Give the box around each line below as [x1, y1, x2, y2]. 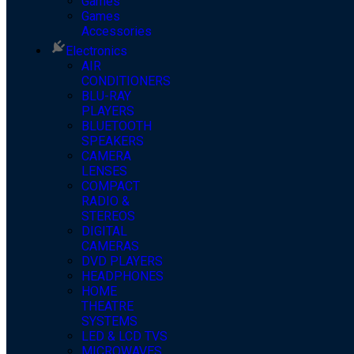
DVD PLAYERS [81, 254, 163, 269]
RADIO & [81, 194, 130, 209]
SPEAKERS [81, 134, 144, 149]
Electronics [66, 43, 127, 59]
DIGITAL [81, 224, 127, 239]
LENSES [81, 164, 127, 179]
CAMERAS [81, 239, 139, 254]
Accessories [81, 24, 152, 40]
